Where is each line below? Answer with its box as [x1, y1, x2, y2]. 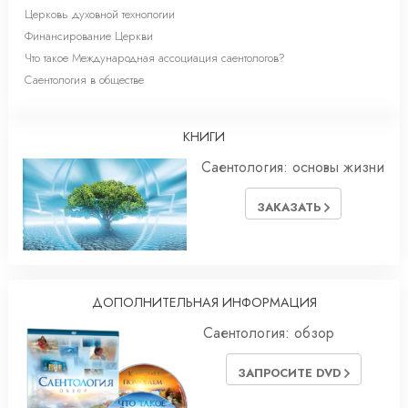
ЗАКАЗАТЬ [257, 198, 324, 216]
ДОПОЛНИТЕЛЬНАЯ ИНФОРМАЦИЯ [91, 293, 317, 312]
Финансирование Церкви [25, 27, 153, 45]
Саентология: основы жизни [201, 157, 384, 178]
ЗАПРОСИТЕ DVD [237, 363, 344, 382]
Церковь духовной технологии [25, 5, 175, 23]
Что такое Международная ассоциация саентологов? [25, 49, 285, 66]
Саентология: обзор [203, 322, 334, 344]
